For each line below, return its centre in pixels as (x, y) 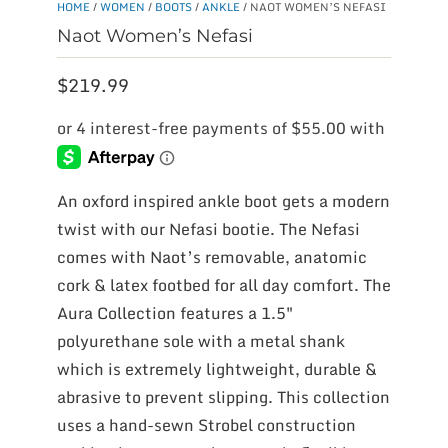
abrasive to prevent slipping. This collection (223, 396)
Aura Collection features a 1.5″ (174, 312)
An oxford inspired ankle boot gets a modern (223, 200)
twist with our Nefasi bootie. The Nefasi (208, 228)
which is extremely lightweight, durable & (216, 368)
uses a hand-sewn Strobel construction (206, 424)
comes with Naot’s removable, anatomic (211, 256)
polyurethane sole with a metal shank (200, 340)
